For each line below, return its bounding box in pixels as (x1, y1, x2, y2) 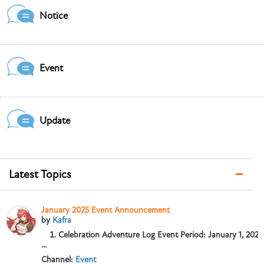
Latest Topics (9, 167, 71, 182)
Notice (39, 10, 68, 22)
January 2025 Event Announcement (41, 205, 170, 216)
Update (39, 115, 70, 127)
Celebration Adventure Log (58, 230, 155, 240)
